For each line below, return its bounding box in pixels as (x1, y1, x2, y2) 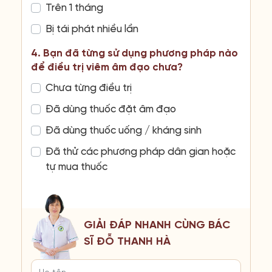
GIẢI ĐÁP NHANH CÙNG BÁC (83, 219, 230, 231)
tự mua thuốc (46, 161, 107, 172)
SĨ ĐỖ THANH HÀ (83, 236, 171, 248)
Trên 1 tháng (46, 2, 103, 13)
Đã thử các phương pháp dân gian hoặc (46, 146, 236, 157)
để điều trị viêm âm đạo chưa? (31, 62, 183, 73)
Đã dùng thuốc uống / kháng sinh (46, 125, 202, 136)
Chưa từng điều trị (46, 83, 132, 93)
